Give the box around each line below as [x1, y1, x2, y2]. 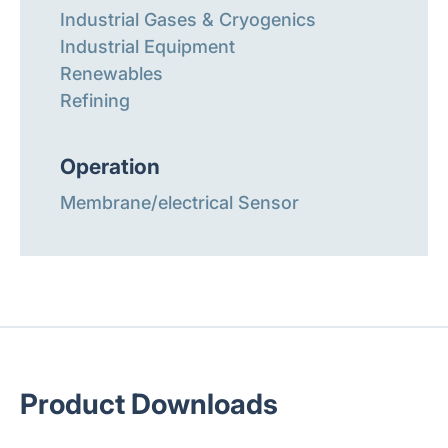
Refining [60, 89, 130, 111]
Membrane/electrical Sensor [60, 192, 299, 213]
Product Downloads [20, 387, 278, 421]
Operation [60, 153, 160, 179]
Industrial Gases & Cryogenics [60, 8, 316, 30]
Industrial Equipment [60, 35, 235, 57]
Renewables [60, 62, 163, 84]
